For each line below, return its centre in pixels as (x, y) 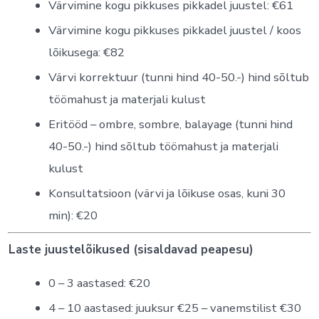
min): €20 (73, 215)
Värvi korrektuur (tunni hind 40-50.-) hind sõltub (178, 77)
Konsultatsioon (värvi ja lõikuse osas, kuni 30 (167, 193)
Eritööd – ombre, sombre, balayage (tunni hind (170, 124)
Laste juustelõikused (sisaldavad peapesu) (131, 249)
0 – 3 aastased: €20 (99, 283)
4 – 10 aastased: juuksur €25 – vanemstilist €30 (174, 308)
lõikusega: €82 (86, 52)
